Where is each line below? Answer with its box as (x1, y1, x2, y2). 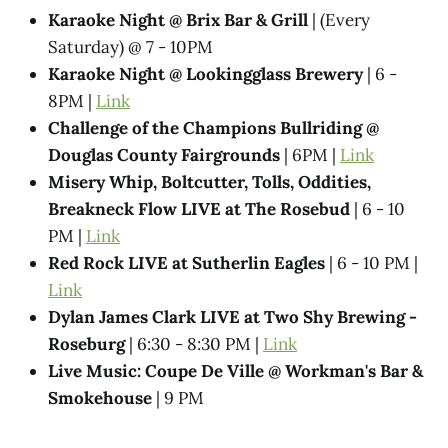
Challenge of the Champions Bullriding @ (48, 117, 379, 140)
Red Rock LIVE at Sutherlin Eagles (48, 252, 325, 275)
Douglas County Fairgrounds (48, 144, 280, 167)
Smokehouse (48, 387, 152, 410)
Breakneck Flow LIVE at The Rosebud (48, 198, 350, 221)
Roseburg (48, 333, 125, 356)
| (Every (308, 9, 370, 32)
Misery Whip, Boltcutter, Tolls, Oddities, (48, 171, 371, 194)
